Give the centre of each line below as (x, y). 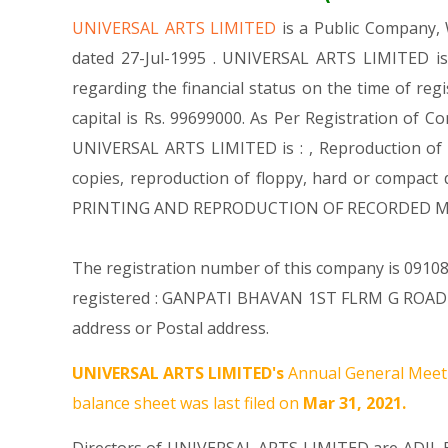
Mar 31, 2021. (354, 403)
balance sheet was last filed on (187, 403)
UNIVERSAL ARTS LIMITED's (178, 373)
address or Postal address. (170, 328)
